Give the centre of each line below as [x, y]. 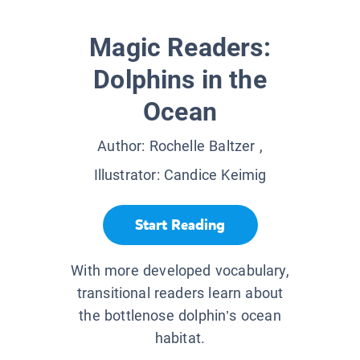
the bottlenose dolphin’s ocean [180, 316]
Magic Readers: [180, 48]
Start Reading [180, 225]
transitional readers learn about [180, 293]
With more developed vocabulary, [180, 271]
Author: [123, 146]
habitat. [180, 338]
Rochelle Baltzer [202, 146]
